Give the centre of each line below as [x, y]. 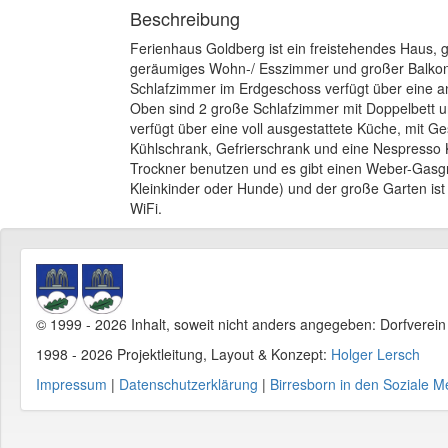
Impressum [71, 384]
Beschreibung [185, 18]
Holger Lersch [375, 354]
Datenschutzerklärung [188, 384]
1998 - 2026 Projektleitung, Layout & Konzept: [183, 354]
